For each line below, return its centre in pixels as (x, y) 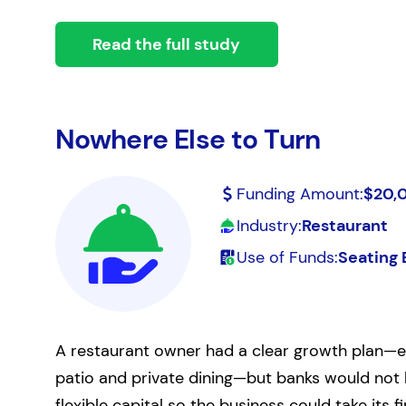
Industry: (269, 226)
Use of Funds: (287, 257)
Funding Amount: (300, 194)
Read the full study (167, 44)
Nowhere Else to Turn (188, 139)
